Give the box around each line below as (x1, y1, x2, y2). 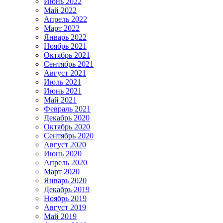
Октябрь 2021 (44, 51, 90, 60)
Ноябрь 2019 (44, 194, 87, 203)
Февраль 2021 (44, 105, 91, 113)
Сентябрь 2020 (44, 131, 94, 140)
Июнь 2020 (44, 149, 82, 158)
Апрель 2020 (44, 158, 87, 167)
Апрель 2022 (44, 15, 87, 24)
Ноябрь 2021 (44, 42, 87, 51)
